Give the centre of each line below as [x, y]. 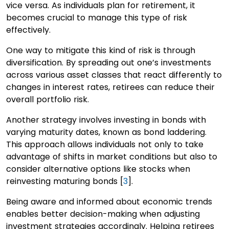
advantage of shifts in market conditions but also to [112, 156]
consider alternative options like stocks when [98, 169]
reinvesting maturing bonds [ [65, 181]
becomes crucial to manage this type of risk [97, 17]
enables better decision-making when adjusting [103, 214]
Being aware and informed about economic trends [109, 201]
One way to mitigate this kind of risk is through [101, 50]
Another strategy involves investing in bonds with [106, 120]
